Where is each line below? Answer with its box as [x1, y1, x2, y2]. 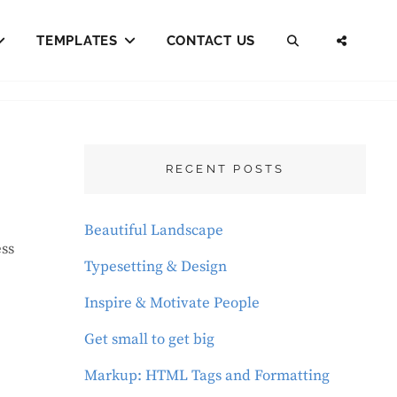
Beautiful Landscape [84, 221, 224, 241]
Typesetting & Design [84, 257, 228, 277]
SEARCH [300, 33, 365, 47]
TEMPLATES [36, 32, 118, 49]
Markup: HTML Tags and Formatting [84, 366, 331, 386]
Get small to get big [84, 330, 215, 350]
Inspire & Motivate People [84, 293, 261, 314]
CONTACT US [166, 32, 255, 49]
